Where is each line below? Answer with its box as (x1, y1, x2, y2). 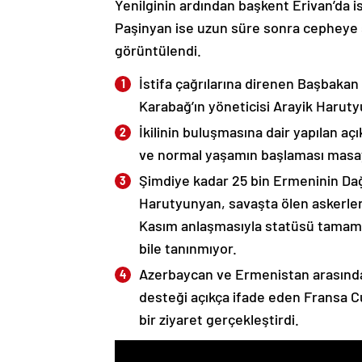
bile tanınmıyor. (139, 239, 237, 258)
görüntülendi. (115, 41, 201, 60)
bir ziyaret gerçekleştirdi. (139, 310, 299, 329)
